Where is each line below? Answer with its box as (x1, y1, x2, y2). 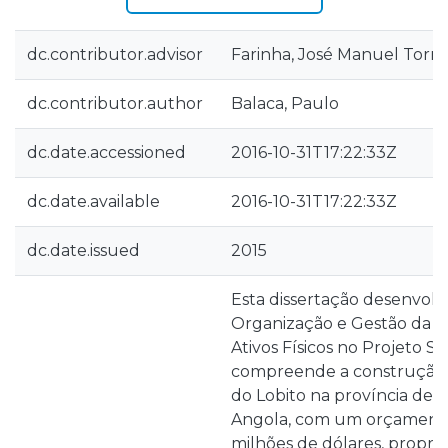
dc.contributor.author (27, 94, 203, 113)
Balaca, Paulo (231, 94, 339, 113)
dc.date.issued (27, 241, 140, 260)
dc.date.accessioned (27, 143, 186, 162)
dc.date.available (27, 192, 160, 211)
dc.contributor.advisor (27, 45, 203, 64)
